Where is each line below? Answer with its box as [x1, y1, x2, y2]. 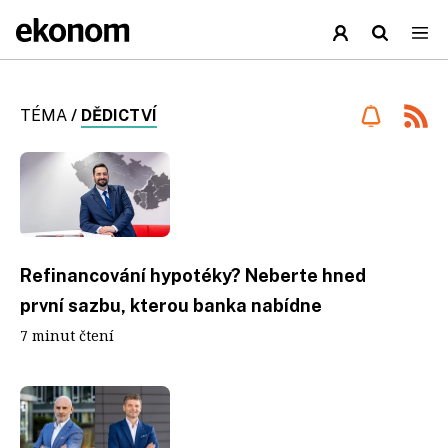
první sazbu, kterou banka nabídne [20, 294, 322, 316]
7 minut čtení [20, 325, 114, 345]
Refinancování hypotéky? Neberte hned [20, 264, 366, 286]
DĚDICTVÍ [81, 106, 157, 125]
